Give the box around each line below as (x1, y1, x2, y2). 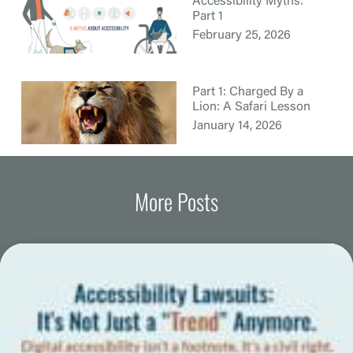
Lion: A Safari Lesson (192, 100, 310, 113)
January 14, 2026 (192, 119, 282, 132)
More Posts (135, 184, 218, 217)
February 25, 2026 (192, 28, 291, 42)
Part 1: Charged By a (192, 85, 303, 98)
